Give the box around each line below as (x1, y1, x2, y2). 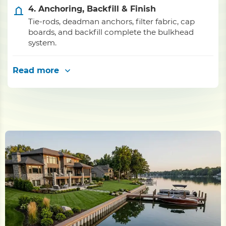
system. (28, 38, 56, 47)
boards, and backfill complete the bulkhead (28, 27, 194, 37)
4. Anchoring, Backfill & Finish (28, 4, 156, 14)
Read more (13, 66, 59, 75)
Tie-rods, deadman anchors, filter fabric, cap (28, 17, 195, 26)
